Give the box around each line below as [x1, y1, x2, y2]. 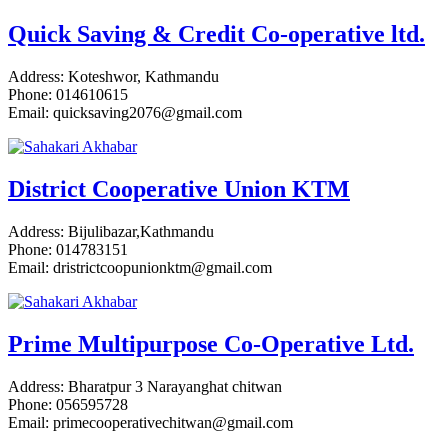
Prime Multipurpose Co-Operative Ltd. [8, 330, 414, 357]
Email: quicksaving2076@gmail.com [8, 104, 242, 122]
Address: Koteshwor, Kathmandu [8, 68, 219, 86]
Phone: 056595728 [8, 395, 128, 413]
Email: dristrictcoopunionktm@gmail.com [8, 258, 272, 276]
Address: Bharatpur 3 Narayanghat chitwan [8, 377, 282, 395]
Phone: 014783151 [8, 240, 128, 258]
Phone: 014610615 [8, 86, 128, 104]
